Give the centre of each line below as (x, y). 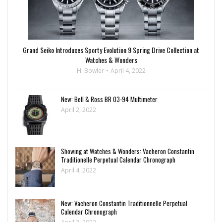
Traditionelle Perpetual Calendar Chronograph (118, 159)
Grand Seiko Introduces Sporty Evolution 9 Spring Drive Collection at (111, 50)
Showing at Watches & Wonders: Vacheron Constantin (128, 151)
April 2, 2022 (79, 110)
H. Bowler (90, 70)
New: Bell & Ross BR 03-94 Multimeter (109, 99)
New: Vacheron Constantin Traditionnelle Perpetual (124, 203)
